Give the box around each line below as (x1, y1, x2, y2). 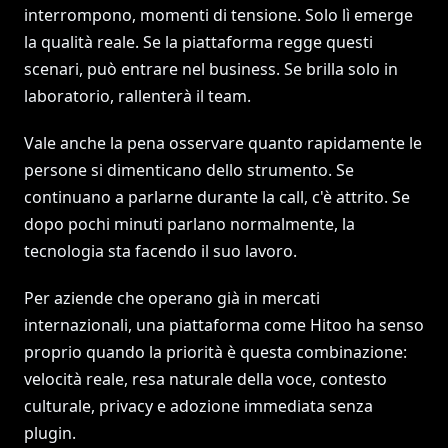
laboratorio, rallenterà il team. (24, 85, 251, 107)
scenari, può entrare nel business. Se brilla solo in (24, 58, 398, 80)
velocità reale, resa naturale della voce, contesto (24, 368, 387, 390)
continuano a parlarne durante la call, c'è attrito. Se (24, 186, 410, 208)
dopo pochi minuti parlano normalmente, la (24, 213, 355, 235)
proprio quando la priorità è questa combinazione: (24, 341, 407, 363)
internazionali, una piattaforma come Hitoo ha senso (24, 314, 424, 336)
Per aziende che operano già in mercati (24, 287, 320, 309)
